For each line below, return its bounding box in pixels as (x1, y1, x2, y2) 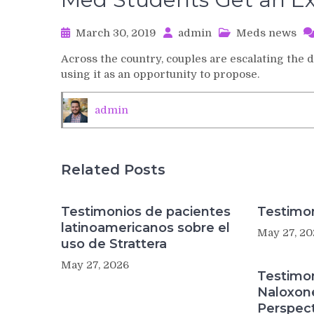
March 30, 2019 (76, 27, 156, 39)
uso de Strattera (61, 236, 167, 252)
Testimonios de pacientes (61, 204, 231, 219)
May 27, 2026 (61, 259, 129, 271)
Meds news (236, 27, 296, 39)
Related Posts (61, 161, 165, 178)
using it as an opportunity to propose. (61, 68, 259, 81)
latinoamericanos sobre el (61, 220, 230, 235)
